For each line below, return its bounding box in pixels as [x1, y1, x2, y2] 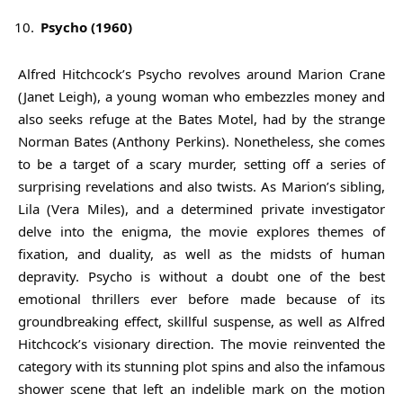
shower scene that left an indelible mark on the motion [18, 379, 385, 398]
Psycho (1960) [40, 17, 132, 36]
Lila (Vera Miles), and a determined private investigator [18, 199, 385, 218]
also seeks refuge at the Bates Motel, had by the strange [18, 109, 385, 128]
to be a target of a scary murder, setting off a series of [18, 154, 385, 173]
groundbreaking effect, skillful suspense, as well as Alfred [18, 311, 385, 330]
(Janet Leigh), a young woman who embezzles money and [18, 86, 385, 105]
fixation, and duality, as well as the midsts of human [18, 244, 385, 263]
